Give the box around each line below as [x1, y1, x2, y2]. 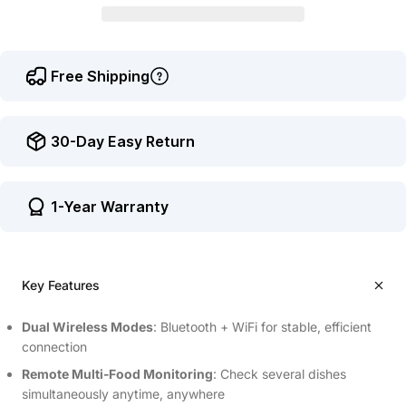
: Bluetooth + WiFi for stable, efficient [153, 318, 372, 334]
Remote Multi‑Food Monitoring [22, 365, 213, 382]
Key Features [22, 276, 100, 293]
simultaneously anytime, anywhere [22, 385, 225, 401]
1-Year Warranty [51, 197, 169, 216]
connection [22, 338, 87, 354]
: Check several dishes [213, 365, 346, 382]
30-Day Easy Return [51, 131, 195, 150]
